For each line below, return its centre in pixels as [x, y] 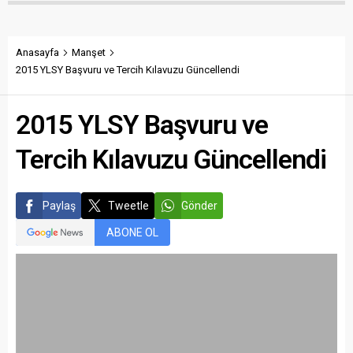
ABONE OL [132, 232]
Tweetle [128, 205]
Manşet [89, 52]
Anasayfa [37, 52]
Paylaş [59, 205]
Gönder [199, 205]
